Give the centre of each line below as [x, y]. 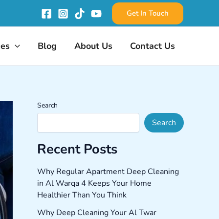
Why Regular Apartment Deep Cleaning [108, 172]
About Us [93, 46]
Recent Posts [77, 149]
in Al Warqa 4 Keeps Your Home [94, 184]
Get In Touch [148, 13]
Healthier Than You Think [82, 195]
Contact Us [153, 46]
